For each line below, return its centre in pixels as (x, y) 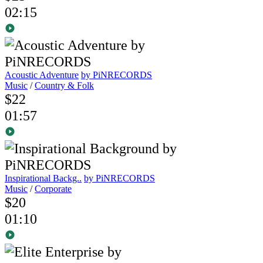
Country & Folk (64, 86)
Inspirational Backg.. (43, 178)
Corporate (53, 189)
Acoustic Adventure (42, 75)
